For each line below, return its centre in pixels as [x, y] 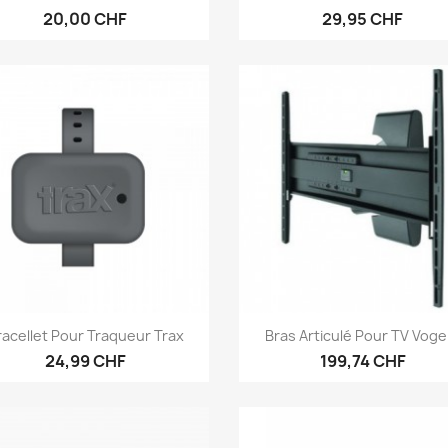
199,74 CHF [362, 361]
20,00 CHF [85, 19]
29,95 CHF [363, 19]
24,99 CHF [85, 361]
